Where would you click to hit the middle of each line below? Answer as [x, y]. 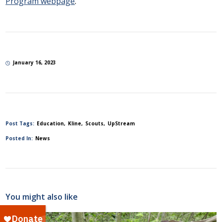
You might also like [42, 196]
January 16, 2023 [35, 63]
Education [51, 123]
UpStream [121, 123]
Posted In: [19, 138]
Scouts [95, 123]
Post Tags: [20, 123]
